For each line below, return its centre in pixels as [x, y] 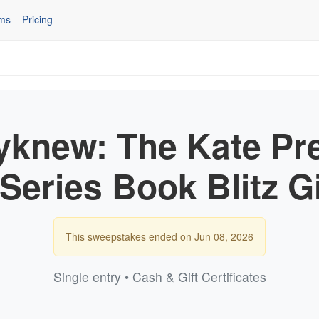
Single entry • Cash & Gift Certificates [159, 276]
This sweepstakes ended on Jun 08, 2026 [159, 236]
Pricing [37, 20]
